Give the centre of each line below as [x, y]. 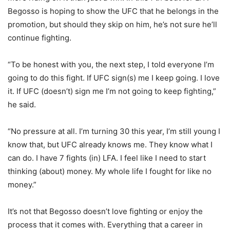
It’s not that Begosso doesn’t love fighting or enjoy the [105, 211]
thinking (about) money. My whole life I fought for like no [110, 171]
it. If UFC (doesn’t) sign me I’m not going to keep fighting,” [112, 91]
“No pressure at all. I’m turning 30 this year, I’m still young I [114, 131]
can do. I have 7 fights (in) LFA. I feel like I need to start [107, 158]
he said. [22, 104]
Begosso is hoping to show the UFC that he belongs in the [113, 11]
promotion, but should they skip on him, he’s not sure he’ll [112, 24]
